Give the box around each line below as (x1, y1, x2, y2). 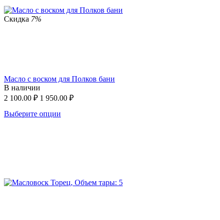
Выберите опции (4, 109, 61, 118)
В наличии (4, 83, 40, 92)
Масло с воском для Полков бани (4, 74, 115, 83)
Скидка (4, 14, 31, 23)
